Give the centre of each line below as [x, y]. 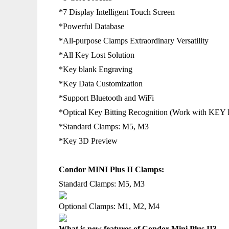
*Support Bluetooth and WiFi [106, 98]
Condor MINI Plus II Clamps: [111, 169]
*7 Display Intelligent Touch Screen [117, 12]
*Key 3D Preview [88, 141]
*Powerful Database [91, 26]
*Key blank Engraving [96, 69]
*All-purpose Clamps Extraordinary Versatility [134, 41]
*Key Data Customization [101, 84]
